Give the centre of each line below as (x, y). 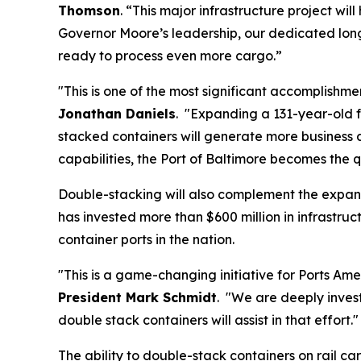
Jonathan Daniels (117, 114)
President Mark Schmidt (137, 298)
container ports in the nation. (148, 240)
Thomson (89, 11)
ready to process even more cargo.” (170, 56)
